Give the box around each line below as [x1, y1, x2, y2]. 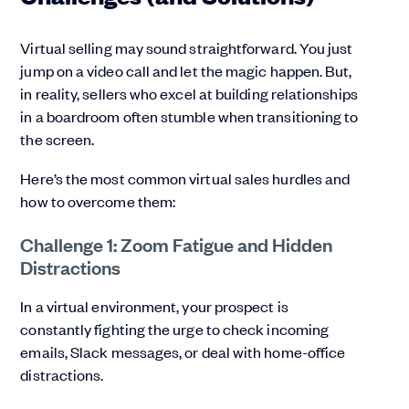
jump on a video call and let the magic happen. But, [20, 60, 352, 81]
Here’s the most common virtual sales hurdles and [20, 168, 351, 189]
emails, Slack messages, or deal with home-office [20, 341, 346, 362]
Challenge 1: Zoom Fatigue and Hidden [20, 231, 333, 257]
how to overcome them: [20, 191, 176, 212]
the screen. [20, 129, 98, 150]
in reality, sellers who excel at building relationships [20, 83, 358, 104]
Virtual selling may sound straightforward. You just [20, 37, 353, 58]
